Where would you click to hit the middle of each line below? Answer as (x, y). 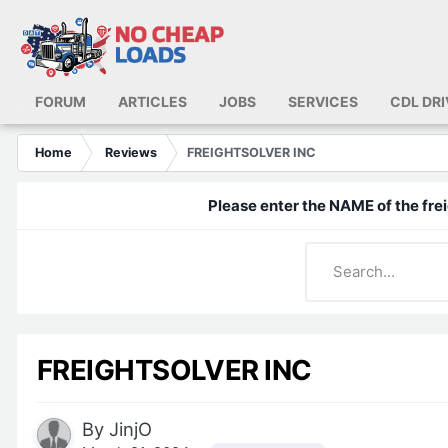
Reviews (131, 152)
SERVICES (323, 101)
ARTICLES (152, 101)
